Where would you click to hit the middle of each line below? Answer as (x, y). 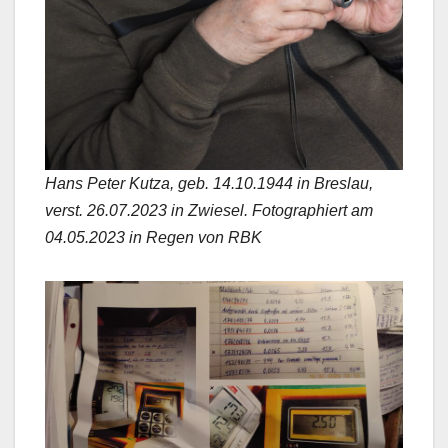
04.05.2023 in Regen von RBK (153, 237)
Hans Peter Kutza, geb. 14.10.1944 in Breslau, (209, 183)
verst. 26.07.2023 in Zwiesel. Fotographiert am (209, 210)
